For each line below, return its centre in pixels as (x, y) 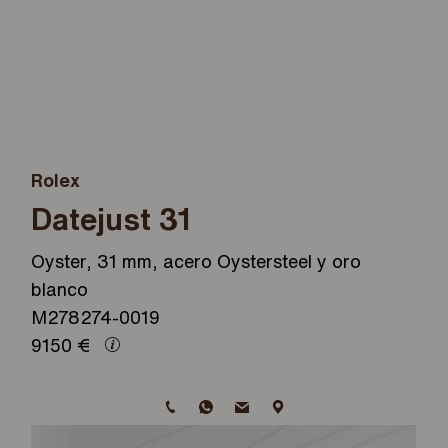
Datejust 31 (111, 219)
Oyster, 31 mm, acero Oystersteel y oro (196, 261)
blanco (60, 289)
